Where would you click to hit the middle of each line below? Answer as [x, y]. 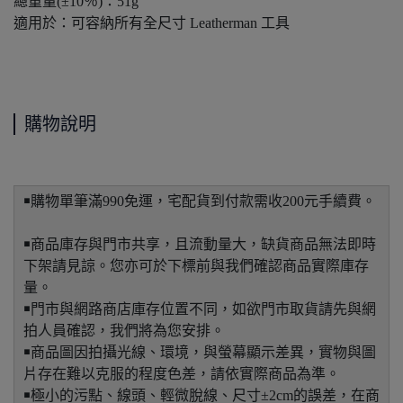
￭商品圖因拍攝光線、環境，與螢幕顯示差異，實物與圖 [200, 353]
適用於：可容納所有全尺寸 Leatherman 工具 [152, 23]
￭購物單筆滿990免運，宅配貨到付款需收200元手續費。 [200, 201]
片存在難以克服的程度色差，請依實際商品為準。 [182, 374]
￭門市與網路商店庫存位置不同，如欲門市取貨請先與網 [200, 309]
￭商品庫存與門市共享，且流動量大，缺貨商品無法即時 [200, 245]
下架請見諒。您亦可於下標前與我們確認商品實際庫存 [196, 266]
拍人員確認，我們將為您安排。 [124, 331]
